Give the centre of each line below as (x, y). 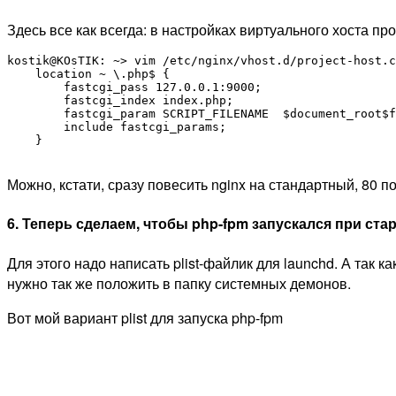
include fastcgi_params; (117, 127)
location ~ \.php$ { (88, 74)
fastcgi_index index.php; (120, 101)
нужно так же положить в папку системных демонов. (179, 283)
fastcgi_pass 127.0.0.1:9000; (134, 88)
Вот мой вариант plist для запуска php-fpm (145, 317)
